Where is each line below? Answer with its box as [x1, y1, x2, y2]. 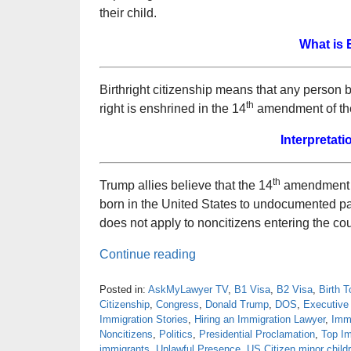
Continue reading [100, 248, 196, 262]
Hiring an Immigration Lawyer [194, 313, 325, 325]
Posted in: [100, 283, 146, 295]
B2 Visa [277, 283, 313, 295]
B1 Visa [234, 283, 270, 295]
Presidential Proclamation [199, 327, 315, 340]
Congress [156, 298, 199, 310]
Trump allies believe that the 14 [100, 179, 273, 193]
